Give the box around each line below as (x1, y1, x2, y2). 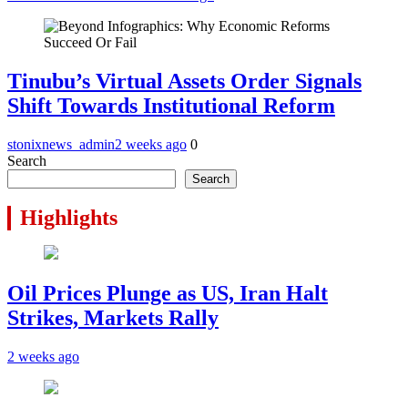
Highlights (20, 206, 117, 230)
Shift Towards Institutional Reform (7, 93, 335, 117)
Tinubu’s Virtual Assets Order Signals (7, 68, 362, 93)
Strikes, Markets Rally (7, 306, 219, 331)
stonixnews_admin (7, 136, 115, 152)
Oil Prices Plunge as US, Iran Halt (7, 281, 328, 306)
